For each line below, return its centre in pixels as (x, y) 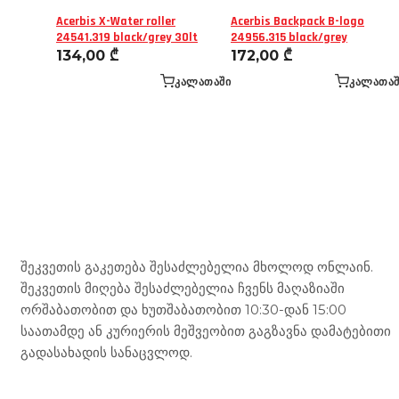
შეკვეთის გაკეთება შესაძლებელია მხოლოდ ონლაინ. (197, 267)
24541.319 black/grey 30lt (127, 38)
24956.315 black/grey (289, 38)
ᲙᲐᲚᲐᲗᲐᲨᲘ (203, 81)
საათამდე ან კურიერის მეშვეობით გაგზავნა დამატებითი (206, 331)
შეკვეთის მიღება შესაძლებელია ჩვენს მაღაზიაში (183, 289)
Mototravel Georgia (149, 225)
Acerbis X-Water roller (116, 22)
